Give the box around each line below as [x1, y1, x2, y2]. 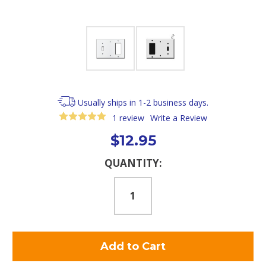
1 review [112, 112, 145, 123]
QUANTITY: [104, 156, 162, 170]
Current [12, 156, 42, 166]
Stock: [12, 167, 37, 177]
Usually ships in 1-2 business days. [78, 97, 209, 108]
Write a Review [150, 112, 208, 123]
